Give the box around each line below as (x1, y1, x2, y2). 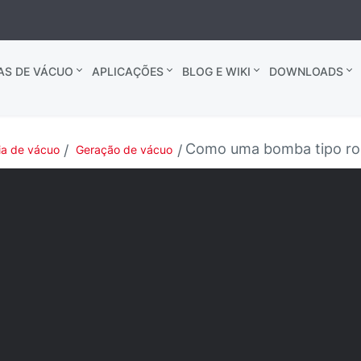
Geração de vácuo (76, 143, 173, 156)
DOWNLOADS (268, 64, 343, 78)
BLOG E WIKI (181, 64, 251, 78)
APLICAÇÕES (91, 64, 164, 78)
